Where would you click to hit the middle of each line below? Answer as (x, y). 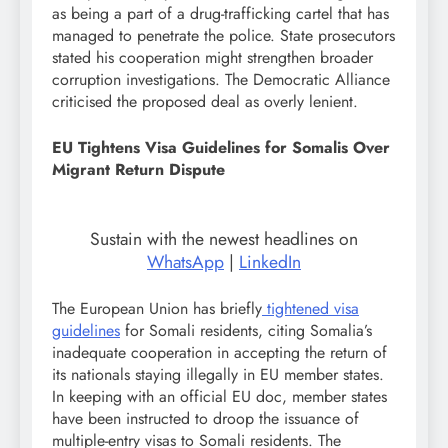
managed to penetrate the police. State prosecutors (223, 35)
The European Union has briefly (157, 308)
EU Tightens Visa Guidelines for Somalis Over (221, 147)
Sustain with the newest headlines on (224, 238)
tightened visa (310, 308)
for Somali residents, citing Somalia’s (246, 330)
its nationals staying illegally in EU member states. (218, 374)
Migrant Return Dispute (138, 169)
